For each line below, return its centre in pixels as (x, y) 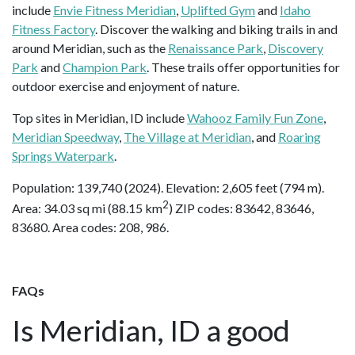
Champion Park (105, 67)
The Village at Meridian (187, 136)
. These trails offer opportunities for (243, 67)
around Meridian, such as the (90, 48)
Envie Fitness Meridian (115, 10)
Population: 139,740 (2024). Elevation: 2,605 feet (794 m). (168, 187)
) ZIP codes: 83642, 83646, (241, 208)
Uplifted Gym (218, 10)
